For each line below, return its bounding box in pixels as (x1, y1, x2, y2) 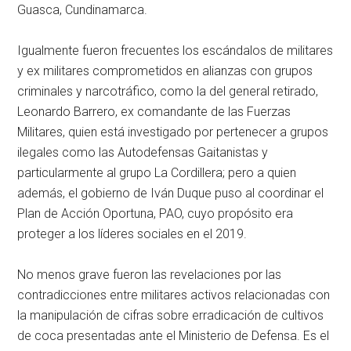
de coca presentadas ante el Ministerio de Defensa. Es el (17, 328, 330, 344)
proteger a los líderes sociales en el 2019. (17, 226, 248, 242)
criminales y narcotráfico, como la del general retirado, (17, 84, 319, 100)
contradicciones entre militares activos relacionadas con (17, 288, 331, 303)
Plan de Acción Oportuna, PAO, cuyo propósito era (17, 206, 294, 222)
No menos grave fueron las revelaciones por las (17, 267, 282, 283)
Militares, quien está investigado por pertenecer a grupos (17, 125, 329, 140)
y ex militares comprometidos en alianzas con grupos (17, 63, 313, 79)
